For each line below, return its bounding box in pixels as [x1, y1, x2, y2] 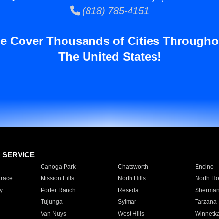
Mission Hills [40, 175, 74, 182]
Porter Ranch [40, 187, 76, 194]
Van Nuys [40, 210, 66, 217]
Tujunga [40, 198, 63, 205]
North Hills [117, 175, 146, 182]
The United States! [58, 50, 161, 63]
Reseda [117, 187, 139, 194]
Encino [195, 163, 214, 170]
